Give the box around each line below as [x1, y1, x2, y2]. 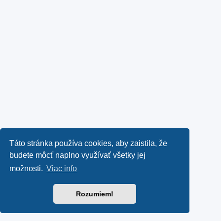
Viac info [46, 164, 77, 173]
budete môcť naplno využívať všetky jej [9, 150, 146, 159]
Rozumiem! [76, 190, 113, 198]
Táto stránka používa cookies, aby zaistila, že [9, 139, 168, 147]
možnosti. [9, 164, 45, 173]
